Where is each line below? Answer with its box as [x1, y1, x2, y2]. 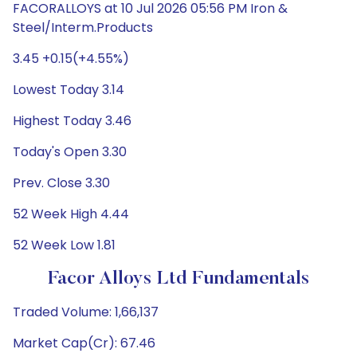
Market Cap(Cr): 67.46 [13, 334, 155, 352]
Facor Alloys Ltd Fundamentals [48, 269, 309, 288]
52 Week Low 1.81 [13, 236, 116, 254]
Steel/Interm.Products [13, 18, 153, 37]
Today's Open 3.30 [13, 143, 127, 161]
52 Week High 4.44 [13, 205, 129, 223]
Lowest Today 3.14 [13, 80, 124, 99]
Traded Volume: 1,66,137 [13, 303, 159, 321]
